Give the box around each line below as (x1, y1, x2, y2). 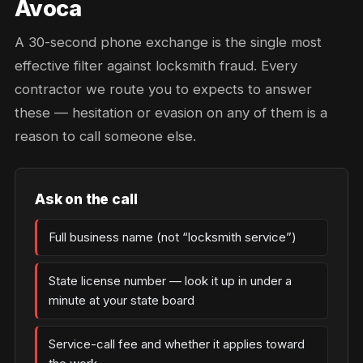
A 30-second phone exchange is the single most (15, 34, 322, 50)
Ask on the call (35, 190, 138, 207)
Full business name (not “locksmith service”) (49, 229, 297, 245)
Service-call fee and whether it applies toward (49, 336, 305, 352)
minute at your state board (49, 293, 194, 308)
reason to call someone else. (15, 128, 196, 144)
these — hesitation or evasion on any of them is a (15, 105, 327, 121)
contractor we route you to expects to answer (15, 81, 312, 97)
